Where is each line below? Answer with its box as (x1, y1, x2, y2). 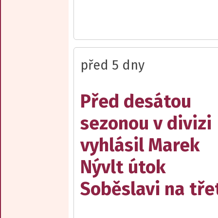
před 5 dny (80, 57, 145, 73)
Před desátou (80, 90, 191, 112)
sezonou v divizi (80, 112, 212, 134)
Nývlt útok (80, 156, 166, 178)
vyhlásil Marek (80, 134, 200, 156)
